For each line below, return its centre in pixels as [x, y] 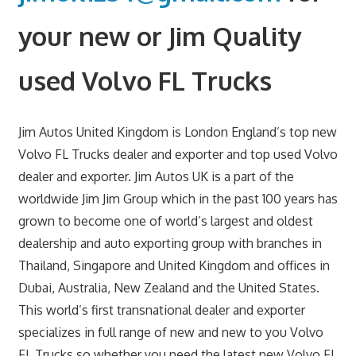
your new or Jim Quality [159, 37]
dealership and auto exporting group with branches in [170, 243]
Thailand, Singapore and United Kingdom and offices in [174, 265]
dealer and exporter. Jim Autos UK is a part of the [156, 176]
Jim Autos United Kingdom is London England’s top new [177, 132]
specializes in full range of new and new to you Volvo [170, 332]
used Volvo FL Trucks [145, 81]
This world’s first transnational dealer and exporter [161, 310]
